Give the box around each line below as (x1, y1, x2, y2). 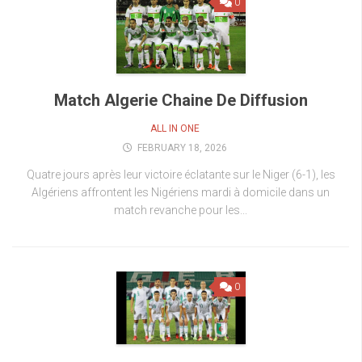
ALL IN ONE (150, 122, 200, 134)
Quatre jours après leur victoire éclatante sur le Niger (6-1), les (26, 167, 335, 181)
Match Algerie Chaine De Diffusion (53, 90, 308, 110)
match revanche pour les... (114, 203, 247, 217)
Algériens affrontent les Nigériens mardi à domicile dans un (32, 185, 330, 199)
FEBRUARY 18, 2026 (137, 141, 227, 154)
